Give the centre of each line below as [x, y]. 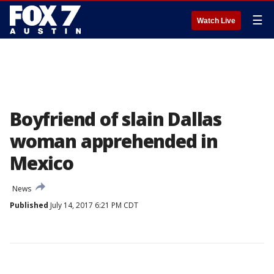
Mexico [42, 163]
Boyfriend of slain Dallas [116, 119]
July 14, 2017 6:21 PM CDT [93, 205]
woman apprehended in [114, 141]
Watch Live [216, 21]
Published [29, 205]
